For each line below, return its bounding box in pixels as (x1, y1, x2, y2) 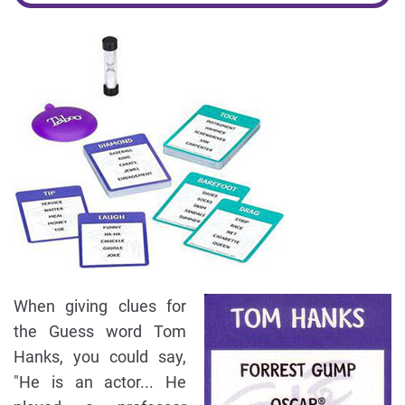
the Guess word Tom (14, 321, 186, 341)
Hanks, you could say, (14, 346, 186, 366)
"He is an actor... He (14, 372, 186, 391)
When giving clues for (14, 296, 186, 316)
